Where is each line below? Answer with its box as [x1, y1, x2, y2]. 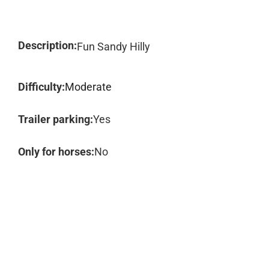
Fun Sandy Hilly [77, 40, 150, 53]
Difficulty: [18, 80, 65, 93]
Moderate [65, 80, 112, 93]
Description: [18, 39, 77, 52]
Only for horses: [18, 145, 94, 158]
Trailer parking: [18, 113, 93, 125]
